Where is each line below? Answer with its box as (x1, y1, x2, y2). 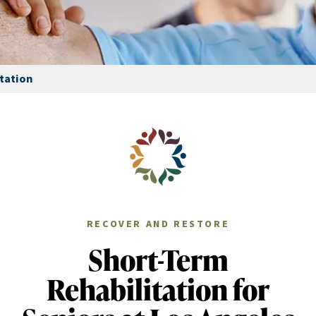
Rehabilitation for (47, 270, 269, 309)
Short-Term (87, 241, 229, 279)
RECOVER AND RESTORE (86, 217, 230, 231)
